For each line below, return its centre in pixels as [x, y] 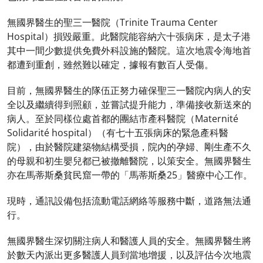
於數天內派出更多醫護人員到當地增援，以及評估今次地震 [129, 255]
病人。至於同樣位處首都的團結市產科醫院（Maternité [123, 119]
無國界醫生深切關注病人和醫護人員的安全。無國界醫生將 [129, 241]
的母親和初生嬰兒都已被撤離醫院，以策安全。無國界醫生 [129, 161]
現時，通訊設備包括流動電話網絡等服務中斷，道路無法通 [129, 201]
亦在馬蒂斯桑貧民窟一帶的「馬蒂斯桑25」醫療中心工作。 [130, 175]
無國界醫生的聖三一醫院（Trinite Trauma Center [112, 22]
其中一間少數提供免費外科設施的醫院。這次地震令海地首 [129, 50]
